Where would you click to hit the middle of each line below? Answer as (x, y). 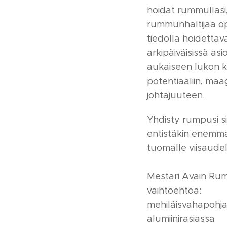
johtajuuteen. (176, 95)
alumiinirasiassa (181, 219)
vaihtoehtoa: (174, 191)
